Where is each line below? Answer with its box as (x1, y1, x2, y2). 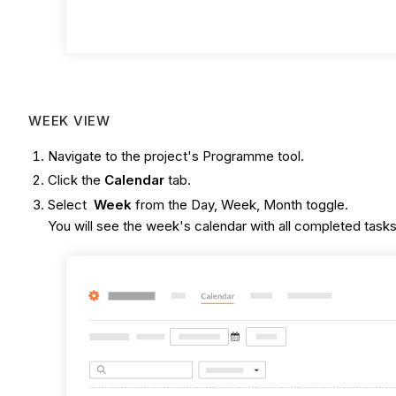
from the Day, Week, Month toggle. (135, 196, 349, 214)
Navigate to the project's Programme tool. (48, 147, 305, 164)
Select (48, 196, 95, 214)
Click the (48, 171, 105, 189)
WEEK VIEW (28, 111, 110, 129)
